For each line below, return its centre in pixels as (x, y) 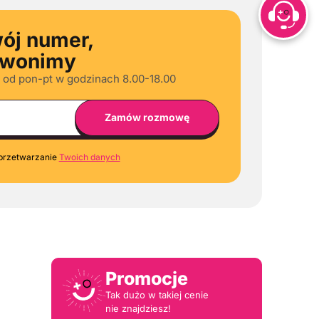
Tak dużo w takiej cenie (157, 294)
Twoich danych (89, 157)
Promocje (147, 278)
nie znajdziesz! (138, 308)
